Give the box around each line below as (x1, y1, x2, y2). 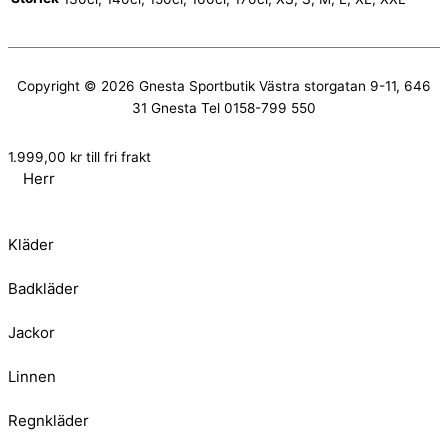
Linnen (8, 367, 56, 387)
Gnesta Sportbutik (139, 78, 255, 95)
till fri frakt (82, 149, 151, 166)
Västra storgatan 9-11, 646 (255, 78, 431, 95)
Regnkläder (8, 411, 89, 431)
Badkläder (8, 279, 79, 299)
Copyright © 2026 (17, 78, 139, 95)
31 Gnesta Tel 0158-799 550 (132, 100, 316, 117)
